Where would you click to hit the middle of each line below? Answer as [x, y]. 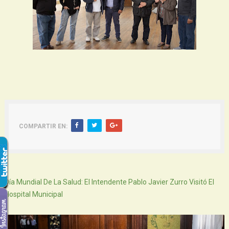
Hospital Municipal [33, 194]
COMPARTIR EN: [43, 126]
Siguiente [24, 167]
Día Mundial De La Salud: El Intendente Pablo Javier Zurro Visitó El [109, 182]
